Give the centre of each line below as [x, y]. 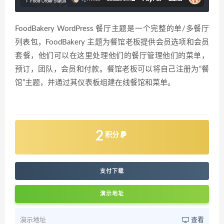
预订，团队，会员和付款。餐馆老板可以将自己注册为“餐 [112, 69]
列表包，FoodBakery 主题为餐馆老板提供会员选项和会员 [112, 42]
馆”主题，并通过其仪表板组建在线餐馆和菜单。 [95, 83]
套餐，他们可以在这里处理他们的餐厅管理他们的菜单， [112, 56]
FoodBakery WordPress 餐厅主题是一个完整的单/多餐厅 [112, 29]
